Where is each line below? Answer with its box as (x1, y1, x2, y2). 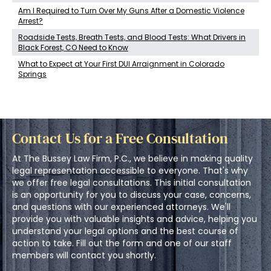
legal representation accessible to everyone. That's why (12, 165, 248, 177)
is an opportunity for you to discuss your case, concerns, (12, 189, 251, 201)
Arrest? (18, 16, 43, 27)
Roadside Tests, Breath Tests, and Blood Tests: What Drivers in (18, 32, 246, 43)
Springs (18, 69, 47, 80)
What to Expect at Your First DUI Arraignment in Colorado (18, 59, 224, 70)
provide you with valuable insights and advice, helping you (12, 213, 257, 226)
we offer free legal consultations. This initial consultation (12, 177, 251, 189)
